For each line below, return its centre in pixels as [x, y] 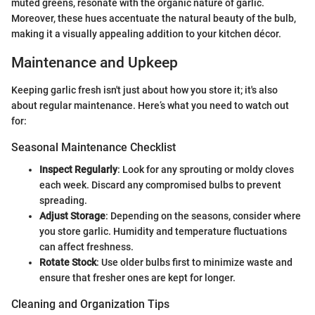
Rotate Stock [68, 263]
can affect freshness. [86, 247]
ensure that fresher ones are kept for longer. [137, 278]
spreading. [63, 201]
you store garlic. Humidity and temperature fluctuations [163, 232]
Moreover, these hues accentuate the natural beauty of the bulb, [154, 19]
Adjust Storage [72, 216]
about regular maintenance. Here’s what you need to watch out [150, 105]
